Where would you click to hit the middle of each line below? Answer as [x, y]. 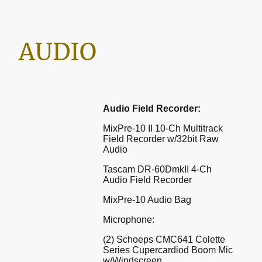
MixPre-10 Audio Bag [147, 199]
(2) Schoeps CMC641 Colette [164, 239]
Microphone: [129, 219]
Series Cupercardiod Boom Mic [168, 250]
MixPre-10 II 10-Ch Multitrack [163, 128]
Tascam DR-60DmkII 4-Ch [157, 169]
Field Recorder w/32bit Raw [161, 139]
